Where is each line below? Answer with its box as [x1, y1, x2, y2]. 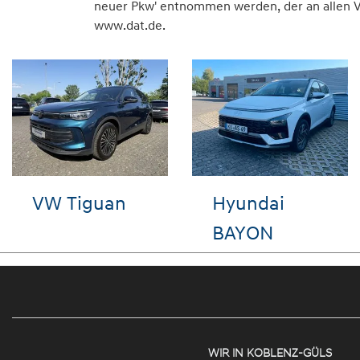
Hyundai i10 [212, 191, 315, 215]
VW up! [32, 191, 95, 215]
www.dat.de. [94, 16, 166, 33]
